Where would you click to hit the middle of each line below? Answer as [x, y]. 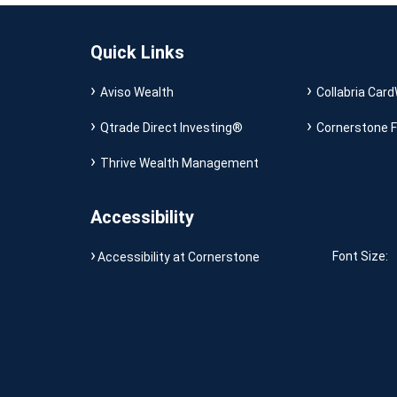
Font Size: [361, 257]
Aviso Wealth [137, 92]
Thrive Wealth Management [179, 163]
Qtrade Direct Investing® [171, 128]
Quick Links [137, 52]
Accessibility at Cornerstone [179, 257]
